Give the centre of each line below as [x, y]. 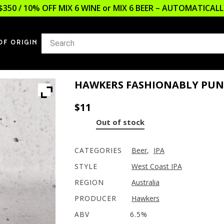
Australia [145, 182]
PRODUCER [95, 198]
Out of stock [120, 122]
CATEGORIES [98, 150]
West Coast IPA [157, 166]
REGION [89, 182]
